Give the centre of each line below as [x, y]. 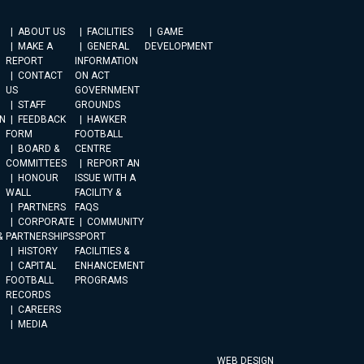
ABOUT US [41, 32]
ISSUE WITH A [105, 178]
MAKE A [35, 46]
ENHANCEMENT [110, 266]
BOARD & [39, 149]
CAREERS [39, 310]
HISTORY [38, 251]
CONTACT [40, 76]
